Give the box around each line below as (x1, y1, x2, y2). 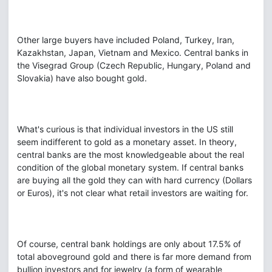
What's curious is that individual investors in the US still (17, 124, 233, 134)
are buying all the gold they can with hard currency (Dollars (17, 175, 252, 185)
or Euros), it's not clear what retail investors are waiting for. (17, 188, 248, 198)
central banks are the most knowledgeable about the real (17, 149, 244, 160)
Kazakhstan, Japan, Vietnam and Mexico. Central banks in (17, 47, 248, 58)
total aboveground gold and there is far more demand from (17, 251, 251, 262)
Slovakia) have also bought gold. (17, 73, 147, 83)
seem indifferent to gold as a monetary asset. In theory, (17, 137, 237, 147)
